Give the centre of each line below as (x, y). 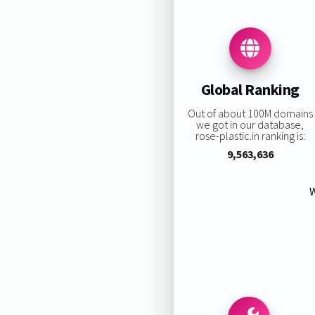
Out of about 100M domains (250, 113)
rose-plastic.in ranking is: (250, 135)
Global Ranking (250, 90)
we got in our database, (250, 124)
